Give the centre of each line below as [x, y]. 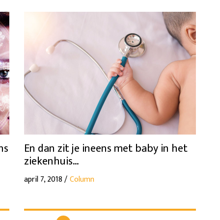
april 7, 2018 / [46, 179]
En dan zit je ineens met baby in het [106, 148]
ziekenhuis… [52, 161]
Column [82, 179]
